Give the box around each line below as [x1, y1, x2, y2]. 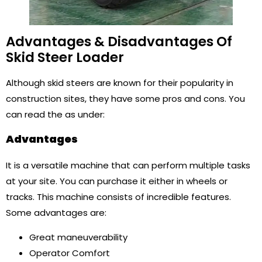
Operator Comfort [29, 246, 110, 259]
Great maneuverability [29, 230, 127, 243]
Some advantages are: [6, 206, 106, 219]
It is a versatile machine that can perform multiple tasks [6, 159, 250, 172]
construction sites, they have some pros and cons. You [6, 92, 245, 105]
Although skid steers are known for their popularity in [6, 77, 233, 89]
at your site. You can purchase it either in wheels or [6, 175, 227, 188]
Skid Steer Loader [6, 48, 124, 67]
